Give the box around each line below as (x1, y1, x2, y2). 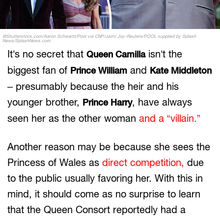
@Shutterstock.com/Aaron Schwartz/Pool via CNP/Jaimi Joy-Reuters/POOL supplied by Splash (2, 33, 196, 39)
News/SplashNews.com (2, 38, 51, 43)
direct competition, (102, 157, 184, 168)
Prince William (70, 65, 127, 76)
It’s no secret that (7, 48, 86, 59)
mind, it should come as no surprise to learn (7, 188, 200, 199)
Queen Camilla (86, 49, 145, 59)
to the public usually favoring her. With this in (7, 172, 203, 184)
